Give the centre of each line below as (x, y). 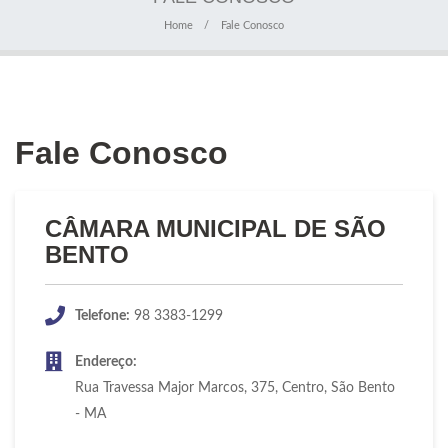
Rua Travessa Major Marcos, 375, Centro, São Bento (235, 387)
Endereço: (106, 361)
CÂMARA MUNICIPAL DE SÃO (215, 228)
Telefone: (102, 315)
